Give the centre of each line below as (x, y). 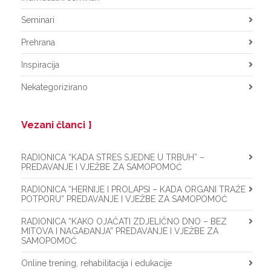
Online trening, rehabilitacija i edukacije (96, 263)
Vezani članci (53, 125)
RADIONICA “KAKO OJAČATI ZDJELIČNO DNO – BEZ (124, 221)
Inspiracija (40, 65)
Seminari (38, 20)
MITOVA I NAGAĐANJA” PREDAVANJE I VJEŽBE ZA (120, 231)
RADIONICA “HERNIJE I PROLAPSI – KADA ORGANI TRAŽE (133, 189)
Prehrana (38, 42)
